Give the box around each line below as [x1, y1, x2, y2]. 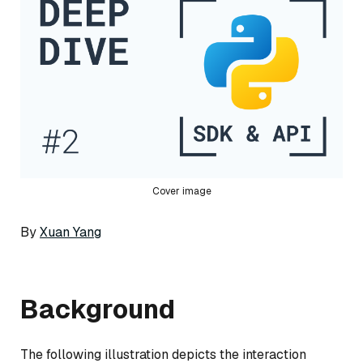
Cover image [152, 185, 211, 199]
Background [20, 292, 175, 326]
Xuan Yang [40, 223, 101, 241]
